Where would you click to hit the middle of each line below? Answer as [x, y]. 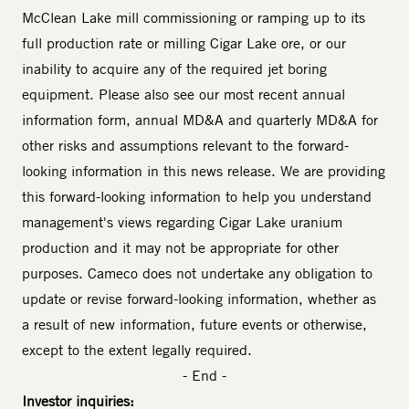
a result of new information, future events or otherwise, [194, 325]
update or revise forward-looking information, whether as [199, 299]
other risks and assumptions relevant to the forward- [185, 146]
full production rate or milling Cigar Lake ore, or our [184, 43]
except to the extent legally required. [137, 350]
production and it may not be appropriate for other [180, 248]
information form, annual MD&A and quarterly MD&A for [200, 120]
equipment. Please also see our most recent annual [184, 94]
